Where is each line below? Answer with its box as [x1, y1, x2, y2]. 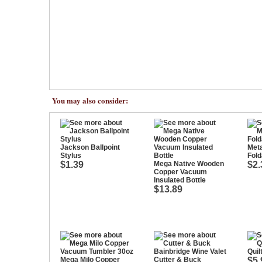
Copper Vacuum [154, 168, 207, 176]
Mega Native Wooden [154, 160, 224, 168]
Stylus [60, 151, 81, 160]
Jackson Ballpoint [60, 143, 120, 151]
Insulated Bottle [154, 176, 206, 184]
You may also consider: [52, 95, 128, 106]
